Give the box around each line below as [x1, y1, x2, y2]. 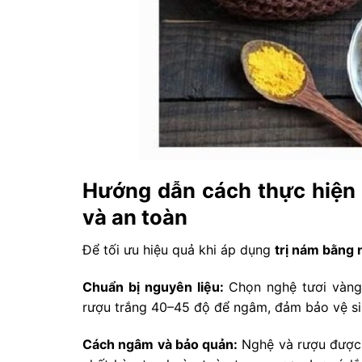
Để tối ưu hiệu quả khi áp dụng [82, 242, 275, 259]
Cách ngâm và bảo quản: [82, 336, 238, 353]
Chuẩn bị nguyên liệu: [82, 279, 224, 296]
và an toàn [82, 204, 187, 229]
